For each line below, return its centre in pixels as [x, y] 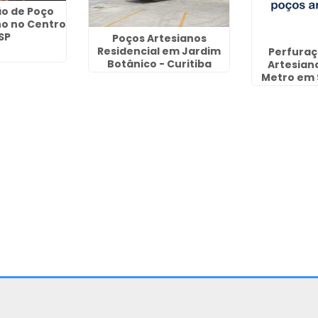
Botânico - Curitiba [159, 64]
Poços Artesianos [159, 38]
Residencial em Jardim [159, 51]
